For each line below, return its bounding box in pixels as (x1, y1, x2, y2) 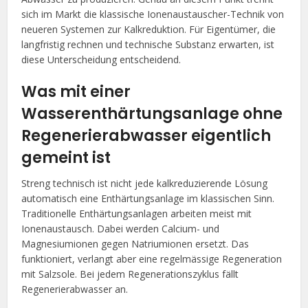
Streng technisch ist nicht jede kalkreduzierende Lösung (21, 176, 268, 190)
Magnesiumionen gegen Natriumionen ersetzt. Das (21, 236, 250, 250)
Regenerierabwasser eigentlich (21, 124, 272, 146)
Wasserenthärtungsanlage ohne (21, 102, 283, 124)
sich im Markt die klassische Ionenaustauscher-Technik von (21, 7, 285, 21)
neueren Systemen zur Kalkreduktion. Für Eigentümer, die (21, 22, 276, 36)
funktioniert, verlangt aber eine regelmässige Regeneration (21, 252, 283, 265)
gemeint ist (21, 146, 111, 168)
